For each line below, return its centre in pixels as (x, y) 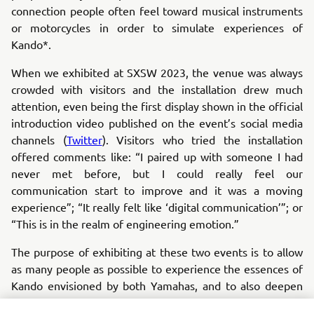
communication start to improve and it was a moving (157, 190)
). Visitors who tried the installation (202, 139)
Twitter (84, 139)
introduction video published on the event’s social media (157, 123)
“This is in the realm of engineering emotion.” (125, 224)
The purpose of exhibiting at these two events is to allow (157, 252)
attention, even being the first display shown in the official (157, 106)
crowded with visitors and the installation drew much (157, 89)
